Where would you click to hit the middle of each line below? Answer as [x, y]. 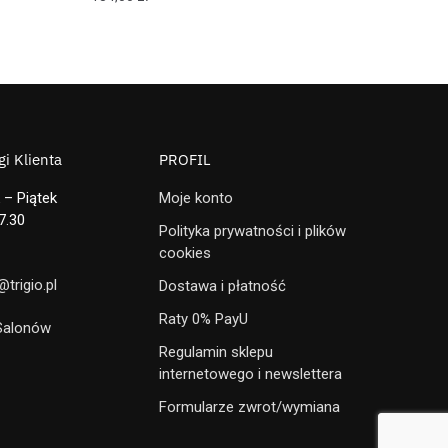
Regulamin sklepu [216, 351]
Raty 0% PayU [203, 318]
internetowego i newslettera [250, 373]
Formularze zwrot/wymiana [249, 406]
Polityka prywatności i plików [252, 230]
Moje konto [196, 197]
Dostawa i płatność [222, 285]
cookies [185, 252]
